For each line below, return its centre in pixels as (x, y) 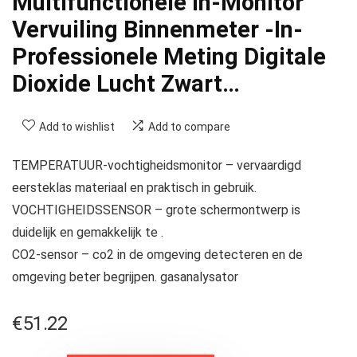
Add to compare (189, 127)
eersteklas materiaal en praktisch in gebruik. (134, 188)
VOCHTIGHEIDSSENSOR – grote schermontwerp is (156, 210)
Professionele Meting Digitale (169, 57)
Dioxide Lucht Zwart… (126, 84)
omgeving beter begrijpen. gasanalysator (125, 277)
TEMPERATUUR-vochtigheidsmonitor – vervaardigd (157, 166)
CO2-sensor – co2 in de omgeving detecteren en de (157, 255)
